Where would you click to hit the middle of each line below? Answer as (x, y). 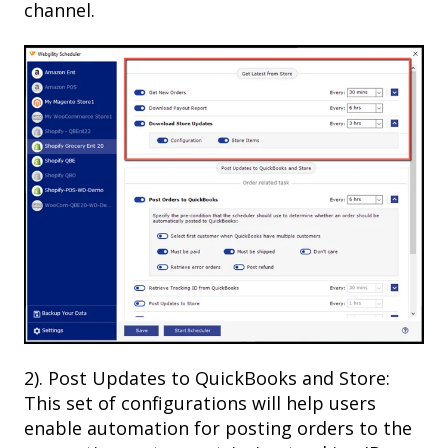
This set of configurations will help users (200, 403)
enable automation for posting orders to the (218, 428)
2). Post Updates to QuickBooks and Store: (207, 378)
